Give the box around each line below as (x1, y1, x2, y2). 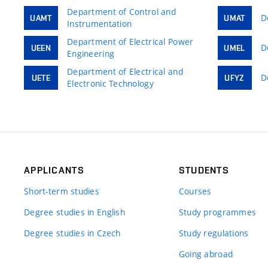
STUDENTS (178, 164, 230, 176)
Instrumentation (67, 17, 132, 29)
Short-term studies (24, 185, 100, 197)
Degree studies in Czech (24, 227, 121, 239)
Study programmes (178, 206, 257, 218)
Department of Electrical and (67, 65, 183, 77)
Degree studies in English (24, 206, 125, 218)
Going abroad (178, 248, 233, 260)
